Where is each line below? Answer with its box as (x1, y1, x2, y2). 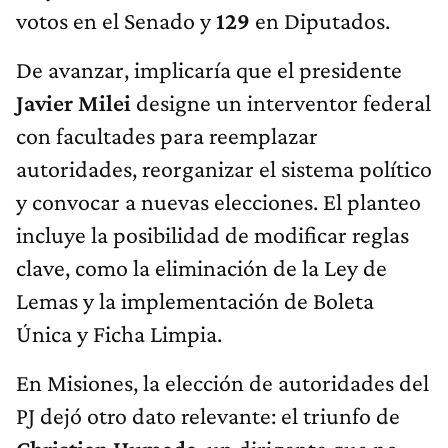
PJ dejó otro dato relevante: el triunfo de (16, 401, 400, 429)
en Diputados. (250, 6, 390, 34)
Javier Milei (16, 88, 136, 116)
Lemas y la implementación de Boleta (16, 286, 374, 314)
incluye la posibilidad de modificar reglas (16, 220, 409, 248)
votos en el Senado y (16, 6, 216, 34)
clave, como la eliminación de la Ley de (16, 253, 387, 281)
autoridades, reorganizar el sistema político (16, 154, 432, 182)
